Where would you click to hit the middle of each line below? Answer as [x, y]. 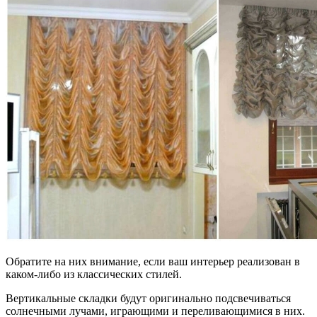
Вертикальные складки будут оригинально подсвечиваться [148, 299]
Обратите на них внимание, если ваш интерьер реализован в [153, 262]
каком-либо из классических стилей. [94, 275]
